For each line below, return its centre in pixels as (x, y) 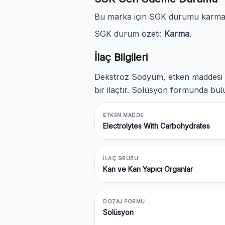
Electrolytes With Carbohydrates (156, 126)
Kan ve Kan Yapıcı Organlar (148, 169)
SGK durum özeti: (129, 34)
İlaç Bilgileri (121, 57)
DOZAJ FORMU (124, 201)
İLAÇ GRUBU (121, 158)
